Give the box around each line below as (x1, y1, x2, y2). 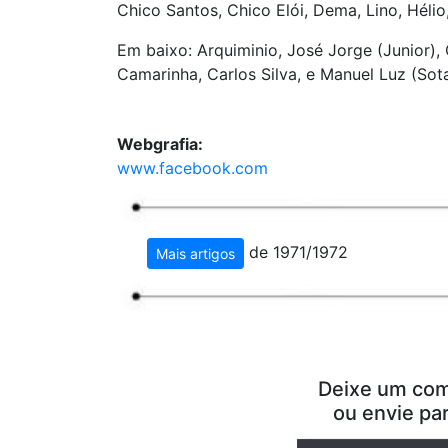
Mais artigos (156, 245, 235, 263)
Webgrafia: (117, 134, 203, 155)
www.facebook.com (117, 158, 268, 179)
